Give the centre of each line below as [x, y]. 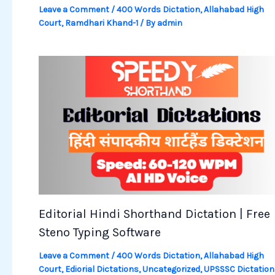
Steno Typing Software [99, 232]
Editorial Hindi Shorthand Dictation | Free [154, 214]
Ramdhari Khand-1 [101, 23]
